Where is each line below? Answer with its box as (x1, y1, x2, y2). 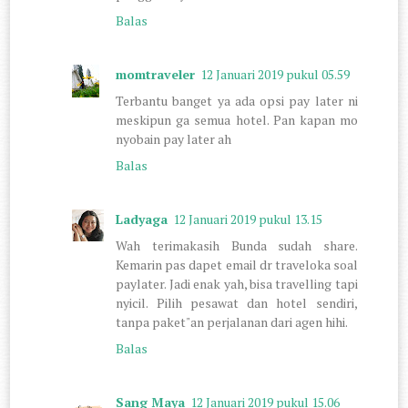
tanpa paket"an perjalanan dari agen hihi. (116, 312, 349, 331)
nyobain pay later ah (116, 129, 232, 148)
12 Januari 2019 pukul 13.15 (173, 209, 323, 228)
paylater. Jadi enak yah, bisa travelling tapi (116, 274, 358, 292)
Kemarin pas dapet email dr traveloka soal (116, 255, 358, 273)
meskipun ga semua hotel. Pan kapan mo (116, 110, 358, 128)
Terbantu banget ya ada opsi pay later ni (116, 91, 358, 109)
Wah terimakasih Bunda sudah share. (116, 236, 358, 254)
